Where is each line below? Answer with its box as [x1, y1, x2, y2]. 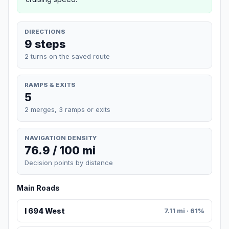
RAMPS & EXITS [25, 81, 76, 88]
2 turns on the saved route [25, 52, 110, 60]
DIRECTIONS [25, 28, 65, 35]
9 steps [25, 37, 65, 51]
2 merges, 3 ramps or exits [25, 105, 110, 113]
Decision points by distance [25, 158, 113, 167]
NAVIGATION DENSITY [25, 134, 97, 142]
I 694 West [24, 207, 65, 216]
